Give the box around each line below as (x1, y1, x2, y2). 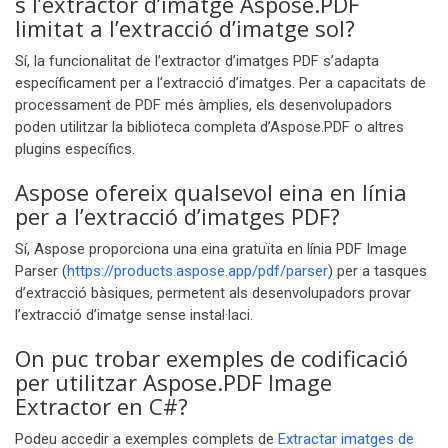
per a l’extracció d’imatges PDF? (15, 201, 340, 231)
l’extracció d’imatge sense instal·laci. (15, 306, 253, 324)
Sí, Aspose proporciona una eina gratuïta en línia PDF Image (15, 240, 407, 258)
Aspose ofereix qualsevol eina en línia (15, 177, 407, 207)
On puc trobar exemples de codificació (15, 343, 408, 373)
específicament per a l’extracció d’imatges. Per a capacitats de (15, 74, 426, 92)
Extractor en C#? (15, 391, 188, 421)
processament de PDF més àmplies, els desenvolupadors (15, 96, 392, 114)
